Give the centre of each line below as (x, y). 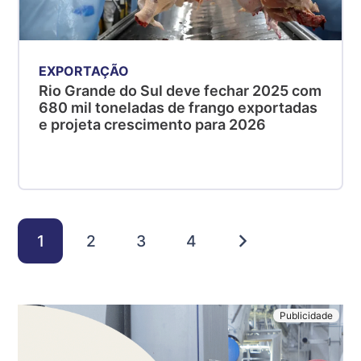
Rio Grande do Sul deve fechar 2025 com (180, 90)
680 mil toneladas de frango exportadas (178, 107)
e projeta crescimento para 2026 (153, 124)
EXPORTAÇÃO (84, 71)
